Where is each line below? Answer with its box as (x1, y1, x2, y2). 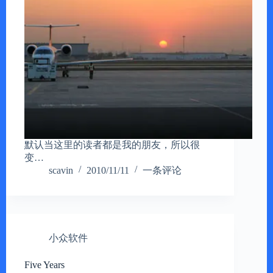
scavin (49, 165, 73, 176)
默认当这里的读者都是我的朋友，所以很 (24, 140, 200, 151)
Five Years (24, 260, 65, 271)
